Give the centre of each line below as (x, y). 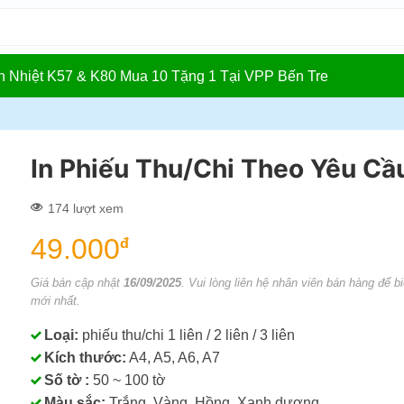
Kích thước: (85, 357)
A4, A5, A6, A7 (173, 357)
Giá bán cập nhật (77, 282)
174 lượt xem (86, 208)
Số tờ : (67, 380)
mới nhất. (55, 300)
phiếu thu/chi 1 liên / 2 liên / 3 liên (187, 335)
